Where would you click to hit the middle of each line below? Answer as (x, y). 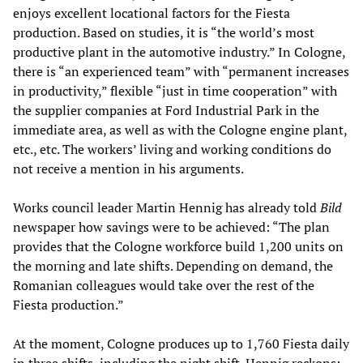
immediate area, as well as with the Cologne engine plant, (180, 130)
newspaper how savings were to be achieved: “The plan (171, 227)
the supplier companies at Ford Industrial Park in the (166, 111)
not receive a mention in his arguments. (128, 169)
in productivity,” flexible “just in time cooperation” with (175, 91)
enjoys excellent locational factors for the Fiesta (152, 13)
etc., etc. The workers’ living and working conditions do (172, 149)
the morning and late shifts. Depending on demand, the (173, 266)
